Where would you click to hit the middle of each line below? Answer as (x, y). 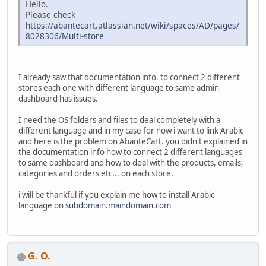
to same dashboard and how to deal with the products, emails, (131, 162)
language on (42, 205)
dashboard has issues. (58, 98)
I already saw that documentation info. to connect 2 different (129, 77)
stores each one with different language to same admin (119, 88)
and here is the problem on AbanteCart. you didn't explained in (133, 141)
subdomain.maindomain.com (118, 205)
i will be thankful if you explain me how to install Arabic (116, 194)
